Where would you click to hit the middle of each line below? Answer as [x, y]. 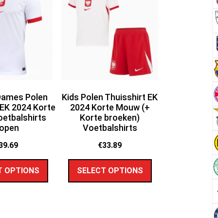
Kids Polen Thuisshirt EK [110, 97]
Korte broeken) [110, 118]
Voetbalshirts [110, 128]
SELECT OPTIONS [110, 171]
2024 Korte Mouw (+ [110, 108]
